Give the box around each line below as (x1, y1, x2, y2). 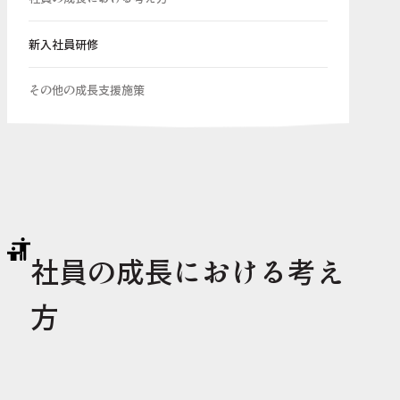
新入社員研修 (29, 35, 99, 53)
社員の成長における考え (29, 250, 345, 292)
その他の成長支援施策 (29, 80, 146, 98)
